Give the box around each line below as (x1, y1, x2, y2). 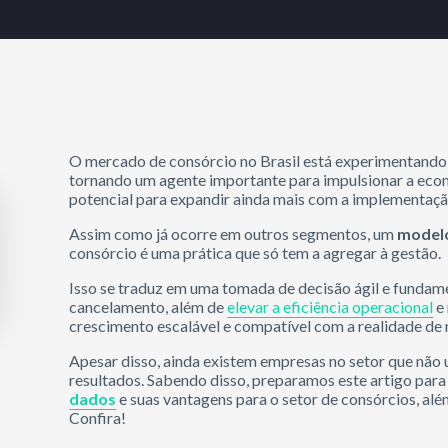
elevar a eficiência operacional (227, 297, 434, 316)
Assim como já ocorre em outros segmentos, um (69, 224, 398, 243)
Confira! (69, 408, 127, 427)
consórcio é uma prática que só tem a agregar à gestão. (69, 243, 445, 262)
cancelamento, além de (69, 297, 228, 316)
